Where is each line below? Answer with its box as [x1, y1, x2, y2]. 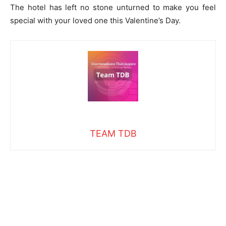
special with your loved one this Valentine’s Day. [10, 15, 181, 25]
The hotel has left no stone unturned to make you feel [10, 2, 216, 12]
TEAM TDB [89, 128, 137, 139]
